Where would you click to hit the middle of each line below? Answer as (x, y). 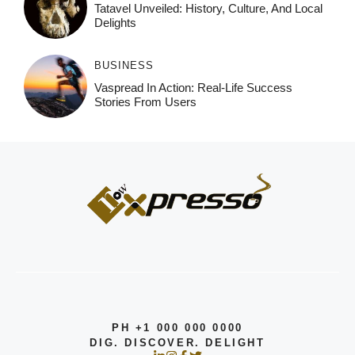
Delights (115, 22)
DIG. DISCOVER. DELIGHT (177, 342)
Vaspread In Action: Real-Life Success (193, 87)
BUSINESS (124, 65)
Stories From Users (145, 101)
